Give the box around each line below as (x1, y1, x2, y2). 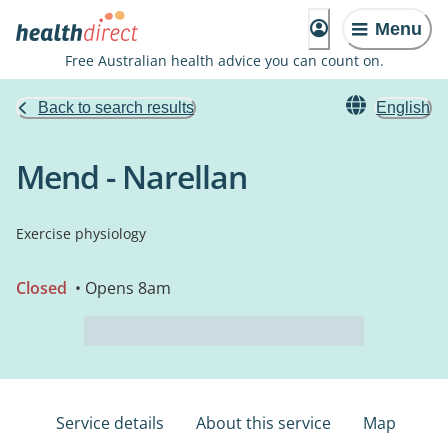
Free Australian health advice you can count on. (64, 51, 384, 70)
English (376, 99, 430, 116)
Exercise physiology (16, 224, 146, 243)
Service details (56, 412, 164, 434)
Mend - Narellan (16, 155, 247, 198)
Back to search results (38, 99, 194, 116)
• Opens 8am (71, 277, 171, 299)
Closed (16, 277, 67, 299)
